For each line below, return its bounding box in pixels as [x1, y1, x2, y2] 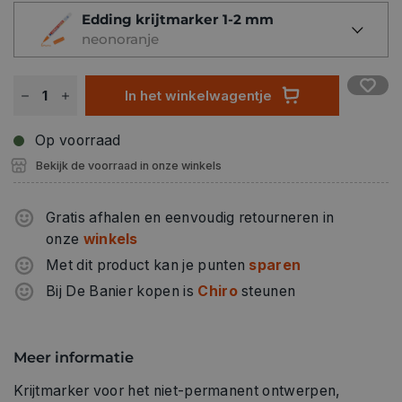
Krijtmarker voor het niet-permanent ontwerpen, [13, 382, 341, 400]
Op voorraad [35, 131, 121, 149]
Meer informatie [13, 347, 134, 366]
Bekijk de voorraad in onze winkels [36, 158, 222, 172]
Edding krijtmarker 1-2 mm [82, 10, 274, 28]
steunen [237, 282, 296, 300]
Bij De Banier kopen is [46, 282, 198, 300]
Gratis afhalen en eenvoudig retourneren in [46, 208, 335, 226]
